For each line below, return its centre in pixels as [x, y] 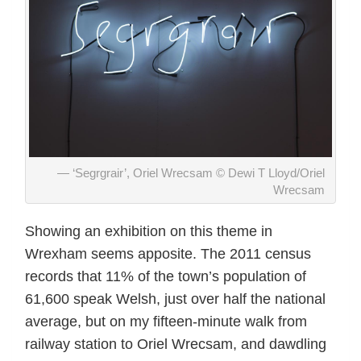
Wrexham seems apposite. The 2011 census [168, 253]
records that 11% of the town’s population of [166, 276]
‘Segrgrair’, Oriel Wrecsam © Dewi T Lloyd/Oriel [199, 172]
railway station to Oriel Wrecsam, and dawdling [176, 344]
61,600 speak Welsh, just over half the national [175, 299]
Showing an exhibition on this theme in [149, 231]
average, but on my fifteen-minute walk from [166, 321]
